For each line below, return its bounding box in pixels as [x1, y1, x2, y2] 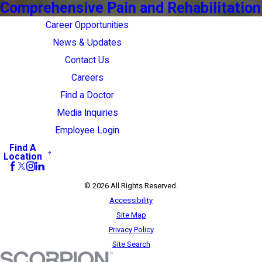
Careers [71, 72, 104, 83]
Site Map [116, 210, 146, 219]
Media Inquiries [56, 107, 118, 118]
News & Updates [53, 37, 122, 48]
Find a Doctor [60, 89, 115, 101]
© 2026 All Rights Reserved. [84, 181, 178, 190]
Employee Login [55, 125, 120, 136]
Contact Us [65, 54, 110, 65]
